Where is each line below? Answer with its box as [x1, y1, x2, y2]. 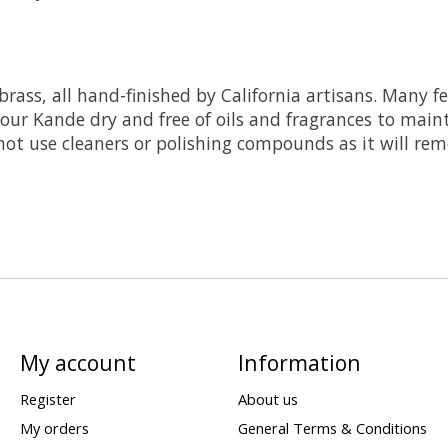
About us [237, 388, 298, 409]
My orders [19, 417, 89, 438]
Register [19, 388, 76, 409]
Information [237, 348, 361, 378]
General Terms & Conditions [237, 417, 427, 438]
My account [19, 348, 136, 378]
